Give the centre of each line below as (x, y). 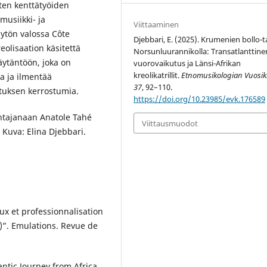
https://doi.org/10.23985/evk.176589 (200, 99)
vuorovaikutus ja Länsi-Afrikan (187, 63)
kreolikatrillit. (158, 75)
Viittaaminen (156, 25)
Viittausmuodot (170, 123)
